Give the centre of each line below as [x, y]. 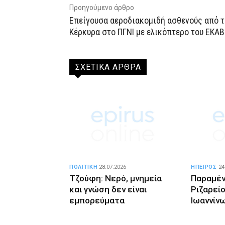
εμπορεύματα [97, 201]
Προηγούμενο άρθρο [102, 8]
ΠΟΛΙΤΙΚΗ [84, 167]
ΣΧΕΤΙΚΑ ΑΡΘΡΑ [108, 67]
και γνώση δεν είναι [108, 190]
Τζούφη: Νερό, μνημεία [116, 179]
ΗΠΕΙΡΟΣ [204, 167]
